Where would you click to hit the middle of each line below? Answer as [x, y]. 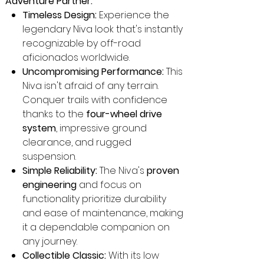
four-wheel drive [124, 114]
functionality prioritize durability [94, 199]
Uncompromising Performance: [93, 72]
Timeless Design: [59, 15]
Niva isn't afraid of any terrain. [90, 86]
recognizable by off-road [81, 43]
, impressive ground [101, 128]
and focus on [109, 185]
